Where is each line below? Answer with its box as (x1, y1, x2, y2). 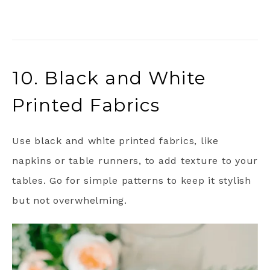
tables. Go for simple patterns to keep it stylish (12, 175, 251, 187)
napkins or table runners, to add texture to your (12, 155, 258, 167)
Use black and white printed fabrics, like (12, 135, 219, 147)
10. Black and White (12, 67, 207, 90)
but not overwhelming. (12, 195, 127, 207)
